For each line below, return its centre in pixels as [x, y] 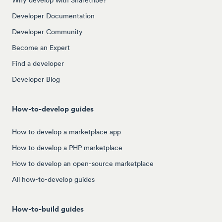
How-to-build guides [48, 209]
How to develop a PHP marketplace [67, 147]
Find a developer [38, 63]
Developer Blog [36, 79]
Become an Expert [41, 47]
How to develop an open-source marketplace [83, 163]
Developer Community [47, 31]
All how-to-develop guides [53, 179]
